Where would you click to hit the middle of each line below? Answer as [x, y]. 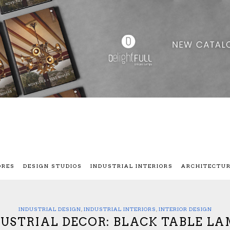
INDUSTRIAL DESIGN [50, 209]
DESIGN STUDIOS [53, 166]
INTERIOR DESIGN [185, 209]
